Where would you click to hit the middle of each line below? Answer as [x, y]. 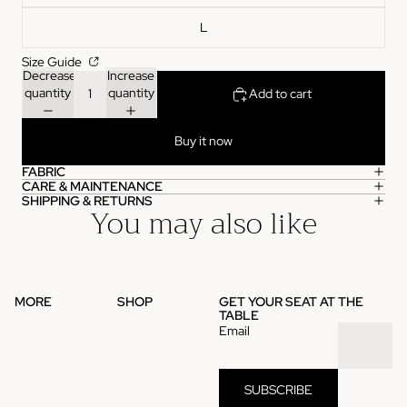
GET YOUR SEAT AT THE [291, 301]
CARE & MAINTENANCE [92, 186]
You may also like [203, 223]
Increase [131, 75]
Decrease [50, 75]
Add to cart [280, 94]
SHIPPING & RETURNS [87, 200]
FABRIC [44, 171]
